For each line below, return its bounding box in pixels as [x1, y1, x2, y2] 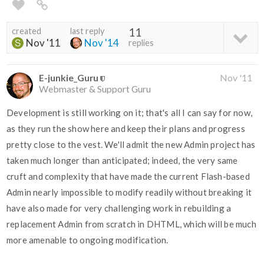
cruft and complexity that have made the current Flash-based [6, 171, 250, 182]
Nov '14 [84, 37, 119, 49]
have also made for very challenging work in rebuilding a [6, 203, 232, 214]
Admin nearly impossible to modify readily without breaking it [6, 187, 252, 198]
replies [128, 38, 154, 48]
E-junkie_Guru [39, 72, 98, 84]
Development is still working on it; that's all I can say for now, [6, 107, 253, 118]
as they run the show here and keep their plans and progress [6, 123, 245, 134]
